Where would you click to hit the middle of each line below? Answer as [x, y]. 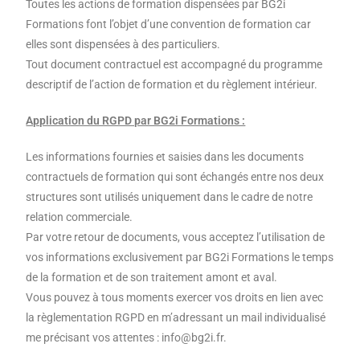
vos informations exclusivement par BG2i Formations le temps [180, 258]
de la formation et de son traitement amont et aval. [152, 278]
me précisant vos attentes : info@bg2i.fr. [127, 338]
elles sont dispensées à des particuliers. [123, 45]
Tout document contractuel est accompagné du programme [174, 65]
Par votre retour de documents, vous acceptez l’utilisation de [176, 237]
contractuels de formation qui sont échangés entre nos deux [175, 177]
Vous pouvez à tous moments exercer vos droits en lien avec [175, 298]
